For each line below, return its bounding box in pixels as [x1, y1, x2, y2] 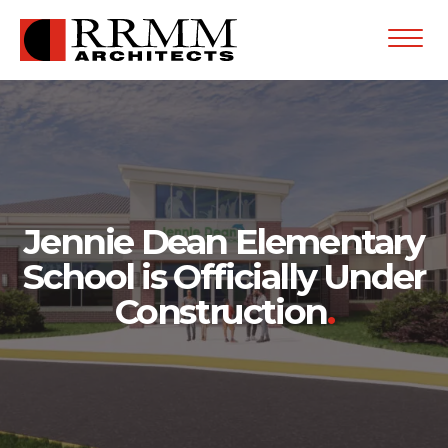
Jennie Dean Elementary [24, 219, 424, 263]
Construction [114, 289, 327, 333]
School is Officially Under [23, 254, 425, 298]
